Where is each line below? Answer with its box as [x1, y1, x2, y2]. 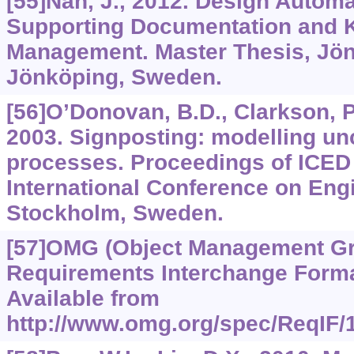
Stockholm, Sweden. [6, 201, 224, 226]
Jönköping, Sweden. [6, 65, 222, 90]
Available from [6, 286, 160, 311]
